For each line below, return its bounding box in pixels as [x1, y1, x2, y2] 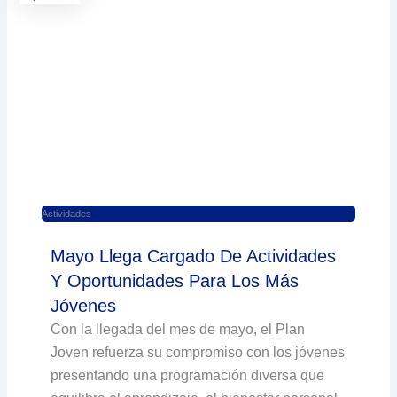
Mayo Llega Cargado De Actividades [51, 245, 337, 266]
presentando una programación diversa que [51, 367, 325, 383]
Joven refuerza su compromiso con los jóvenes [51, 344, 346, 360]
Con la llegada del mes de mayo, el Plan [51, 321, 306, 337]
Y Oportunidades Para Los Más [51, 270, 300, 291]
